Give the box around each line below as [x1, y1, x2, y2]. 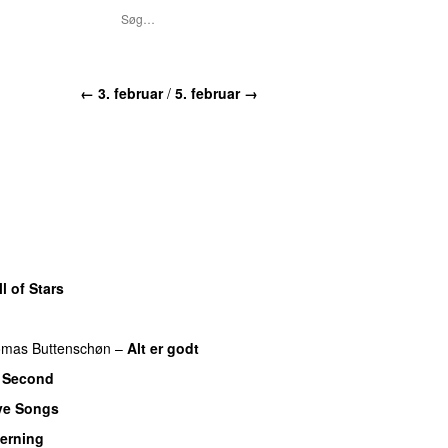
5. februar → [175, 82, 258, 103]
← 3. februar [80, 82, 163, 103]
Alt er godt [127, 337, 199, 358]
